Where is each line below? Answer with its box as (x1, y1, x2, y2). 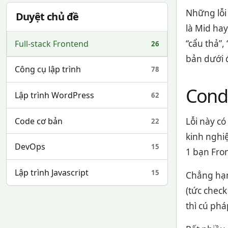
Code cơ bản (15, 115, 63, 127)
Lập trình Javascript (15, 166, 89, 178)
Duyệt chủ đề (15, 10, 79, 24)
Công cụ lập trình (15, 64, 81, 75)
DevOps (15, 141, 45, 153)
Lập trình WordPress (15, 90, 94, 101)
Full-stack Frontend (15, 38, 89, 49)
